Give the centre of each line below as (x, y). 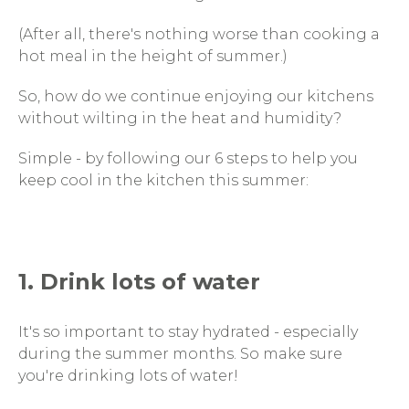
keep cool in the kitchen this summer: (163, 180)
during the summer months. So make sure (180, 354)
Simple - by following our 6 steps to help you (188, 158)
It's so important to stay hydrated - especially (188, 332)
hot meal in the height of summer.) (153, 56)
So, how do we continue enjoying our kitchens (196, 96)
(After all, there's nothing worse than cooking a (199, 34)
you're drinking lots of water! (130, 376)
